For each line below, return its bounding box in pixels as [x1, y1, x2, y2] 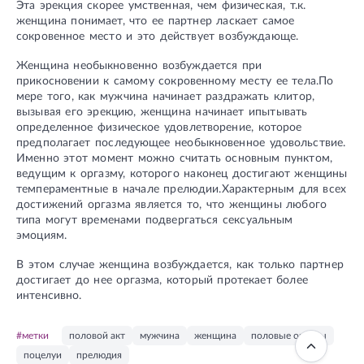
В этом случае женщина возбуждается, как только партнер [16, 258, 344, 271]
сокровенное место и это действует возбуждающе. [16, 31, 299, 43]
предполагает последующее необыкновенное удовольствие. [16, 136, 346, 149]
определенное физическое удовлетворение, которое [16, 121, 302, 133]
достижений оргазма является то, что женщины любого [16, 198, 327, 210]
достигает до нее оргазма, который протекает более [16, 274, 308, 286]
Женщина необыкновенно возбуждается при [16, 59, 262, 71]
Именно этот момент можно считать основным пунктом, [16, 152, 332, 164]
